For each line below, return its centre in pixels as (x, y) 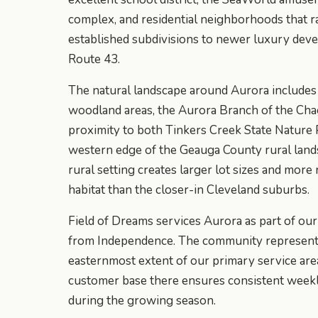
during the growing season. (142, 300)
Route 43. (94, 59)
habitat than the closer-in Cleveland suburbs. (189, 190)
